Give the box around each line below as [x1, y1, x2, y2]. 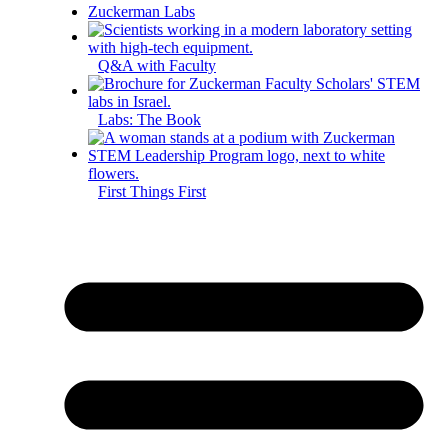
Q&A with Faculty [98, 56, 216, 74]
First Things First [98, 182, 206, 200]
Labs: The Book [98, 110, 201, 128]
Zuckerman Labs [88, 2, 195, 20]
